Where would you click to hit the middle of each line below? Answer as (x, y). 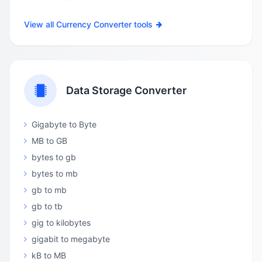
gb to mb (49, 190)
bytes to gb (54, 157)
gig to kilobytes (61, 223)
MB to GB (49, 141)
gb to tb (47, 206)
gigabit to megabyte (71, 239)
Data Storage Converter (126, 90)
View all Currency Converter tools (88, 24)
